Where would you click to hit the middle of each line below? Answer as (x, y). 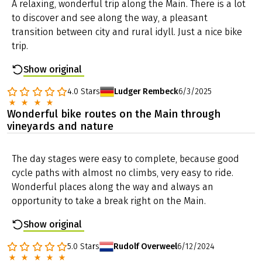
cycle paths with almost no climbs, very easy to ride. (123, 173)
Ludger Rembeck (161, 92)
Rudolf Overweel (146, 247)
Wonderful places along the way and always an (113, 187)
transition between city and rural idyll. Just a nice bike (127, 32)
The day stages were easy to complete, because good (125, 159)
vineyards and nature (60, 127)
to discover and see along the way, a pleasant (110, 18)
